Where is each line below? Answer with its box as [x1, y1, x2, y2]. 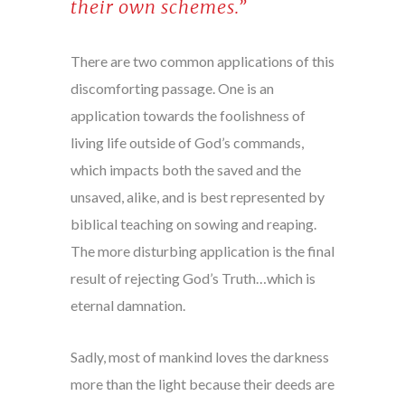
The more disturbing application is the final [70, 242, 334, 260]
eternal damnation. [70, 297, 185, 315]
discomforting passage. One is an [70, 80, 274, 98]
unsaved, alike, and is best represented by [70, 188, 325, 206]
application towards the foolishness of [70, 107, 306, 125]
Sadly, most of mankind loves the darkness [70, 348, 329, 366]
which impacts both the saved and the [70, 161, 301, 179]
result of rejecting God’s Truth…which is [70, 269, 316, 287]
